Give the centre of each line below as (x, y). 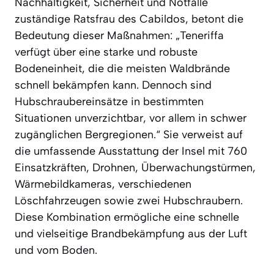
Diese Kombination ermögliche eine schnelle (127, 217)
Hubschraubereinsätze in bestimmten (109, 101)
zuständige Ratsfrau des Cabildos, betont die (129, 19)
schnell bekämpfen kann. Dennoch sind (113, 85)
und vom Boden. (56, 250)
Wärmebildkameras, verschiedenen (103, 184)
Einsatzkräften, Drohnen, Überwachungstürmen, (135, 167)
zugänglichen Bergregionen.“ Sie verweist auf (129, 134)
